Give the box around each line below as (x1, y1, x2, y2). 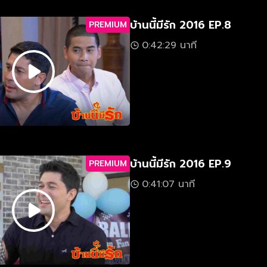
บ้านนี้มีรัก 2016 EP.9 (130, 156, 231, 173)
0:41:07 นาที (142, 177, 195, 192)
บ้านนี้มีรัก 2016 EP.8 (130, 17, 231, 34)
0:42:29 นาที (142, 38, 197, 53)
